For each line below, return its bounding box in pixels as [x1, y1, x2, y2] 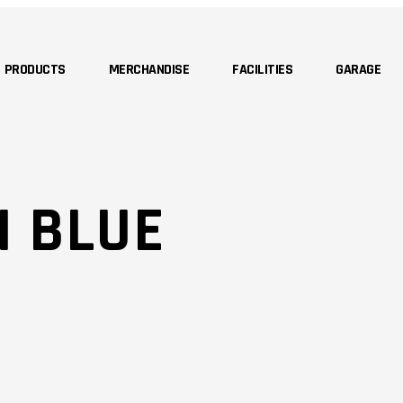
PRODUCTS [4, 59, 66, 79]
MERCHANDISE [108, 59, 189, 79]
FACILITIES [232, 59, 292, 79]
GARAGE [336, 59, 381, 79]
